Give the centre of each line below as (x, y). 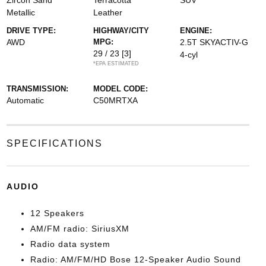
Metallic (20, 12)
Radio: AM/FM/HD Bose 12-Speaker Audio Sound (135, 259)
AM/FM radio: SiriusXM (80, 229)
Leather (107, 12)
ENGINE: (196, 31)
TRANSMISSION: (37, 89)
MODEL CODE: (120, 89)
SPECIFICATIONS (54, 143)
